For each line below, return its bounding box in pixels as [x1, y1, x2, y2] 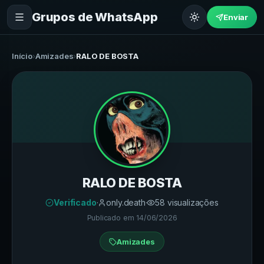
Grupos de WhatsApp [32, 9, 158, 24]
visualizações [165, 197, 219, 207]
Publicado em [87, 213, 137, 222]
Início [12, 51, 32, 61]
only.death [106, 197, 146, 207]
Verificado [54, 197, 97, 207]
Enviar [223, 12, 248, 22]
